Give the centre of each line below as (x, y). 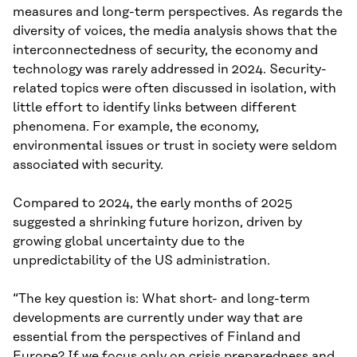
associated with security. (88, 165)
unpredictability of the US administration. (141, 261)
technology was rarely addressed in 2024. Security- (170, 70)
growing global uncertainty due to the (129, 242)
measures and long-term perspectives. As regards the (178, 12)
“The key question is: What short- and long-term (161, 299)
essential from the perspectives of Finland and (157, 337)
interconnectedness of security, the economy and (165, 51)
